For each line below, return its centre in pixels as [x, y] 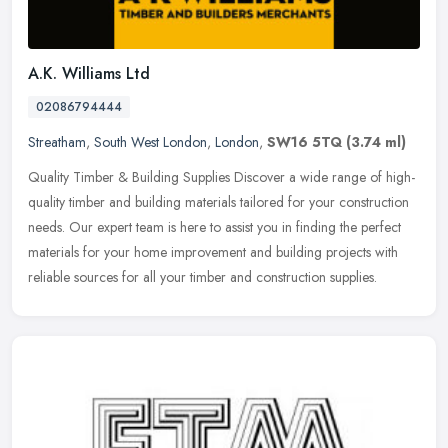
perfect [381, 227]
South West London [150, 142]
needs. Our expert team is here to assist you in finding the [192, 227]
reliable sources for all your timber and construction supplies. [202, 277]
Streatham [57, 142]
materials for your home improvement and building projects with [213, 252]
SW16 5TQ [304, 142]
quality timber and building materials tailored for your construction [218, 202]
